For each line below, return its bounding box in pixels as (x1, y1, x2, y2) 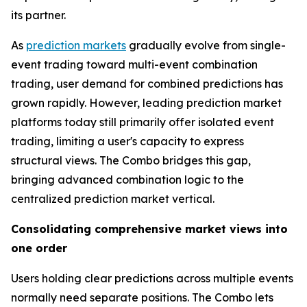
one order (11, 241, 67, 256)
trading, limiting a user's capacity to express (11, 134, 244, 149)
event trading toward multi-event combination (11, 58, 258, 72)
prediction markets (26, 38, 126, 53)
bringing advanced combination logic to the (11, 173, 244, 187)
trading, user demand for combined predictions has (11, 77, 283, 91)
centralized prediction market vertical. (11, 192, 214, 206)
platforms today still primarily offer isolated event (11, 115, 274, 130)
